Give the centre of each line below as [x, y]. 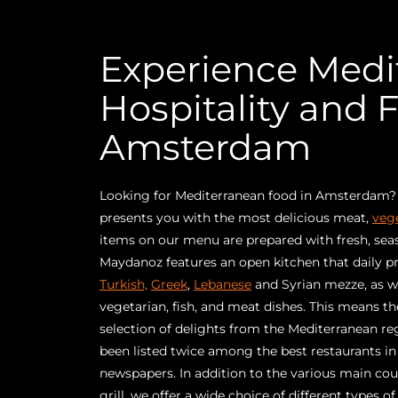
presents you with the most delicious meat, [236, 218]
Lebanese [223, 285]
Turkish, [123, 285]
